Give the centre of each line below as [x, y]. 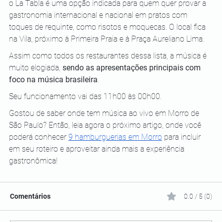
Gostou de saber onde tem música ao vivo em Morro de [105, 113]
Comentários [30, 196]
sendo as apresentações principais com [133, 67]
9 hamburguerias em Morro [115, 137]
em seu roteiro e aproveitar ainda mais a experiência [98, 149]
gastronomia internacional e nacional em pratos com [99, 15]
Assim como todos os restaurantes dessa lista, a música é [109, 55]
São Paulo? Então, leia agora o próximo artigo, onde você [106, 125]
